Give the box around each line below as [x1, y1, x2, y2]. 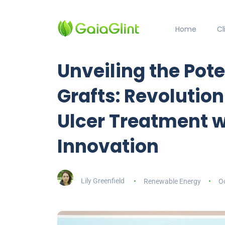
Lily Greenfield [81, 177, 125, 185]
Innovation [57, 134, 159, 160]
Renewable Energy [143, 177, 201, 185]
